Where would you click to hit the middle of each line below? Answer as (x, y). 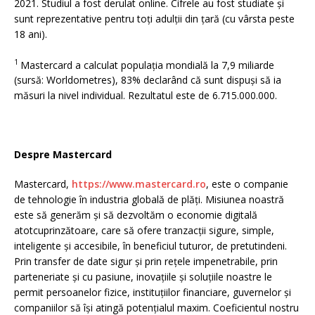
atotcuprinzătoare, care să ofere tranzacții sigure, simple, (144, 231)
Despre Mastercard (63, 155)
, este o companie (247, 184)
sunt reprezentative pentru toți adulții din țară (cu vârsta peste (154, 18)
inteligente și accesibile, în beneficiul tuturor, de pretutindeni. (150, 246)
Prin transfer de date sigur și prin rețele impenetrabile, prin (146, 262)
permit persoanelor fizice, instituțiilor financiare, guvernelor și (153, 292)
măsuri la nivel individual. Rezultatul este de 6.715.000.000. (146, 96)
